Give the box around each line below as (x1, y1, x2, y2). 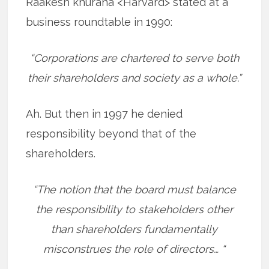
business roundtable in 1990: (26, 15, 173, 28)
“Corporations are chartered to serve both (29, 51, 239, 64)
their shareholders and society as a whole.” (27, 71, 241, 84)
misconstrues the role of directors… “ (43, 242, 226, 255)
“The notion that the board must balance (32, 183, 236, 196)
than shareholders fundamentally (51, 222, 218, 235)
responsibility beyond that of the (26, 127, 197, 140)
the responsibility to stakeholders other (35, 202, 233, 216)
